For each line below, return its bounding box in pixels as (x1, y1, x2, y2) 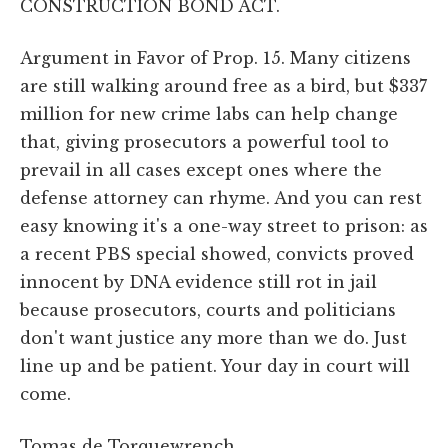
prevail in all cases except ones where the (20, 159, 382, 180)
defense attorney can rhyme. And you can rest (20, 187, 422, 208)
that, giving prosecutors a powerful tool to (20, 131, 389, 152)
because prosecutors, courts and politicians (20, 299, 396, 320)
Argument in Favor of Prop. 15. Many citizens (20, 47, 411, 68)
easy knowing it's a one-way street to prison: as (20, 215, 428, 236)
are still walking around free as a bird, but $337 (20, 75, 427, 96)
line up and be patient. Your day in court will (20, 355, 410, 376)
